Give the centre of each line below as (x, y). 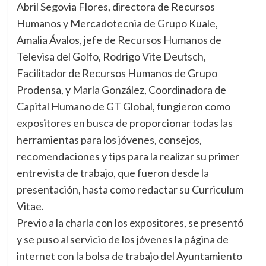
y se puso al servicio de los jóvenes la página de (122, 240)
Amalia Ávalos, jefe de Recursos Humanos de (119, 40)
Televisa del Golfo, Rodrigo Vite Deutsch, (111, 57)
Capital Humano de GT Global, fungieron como (123, 107)
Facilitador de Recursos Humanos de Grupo (117, 73)
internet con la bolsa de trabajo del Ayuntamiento (129, 256)
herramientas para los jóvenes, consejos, (109, 140)
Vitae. (30, 206)
